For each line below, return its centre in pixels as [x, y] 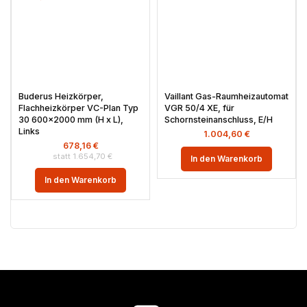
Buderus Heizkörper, [61, 96]
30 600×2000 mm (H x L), [71, 120]
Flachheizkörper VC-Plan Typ [78, 108]
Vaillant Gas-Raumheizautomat [226, 96]
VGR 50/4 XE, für [199, 108]
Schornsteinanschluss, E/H [219, 120]
